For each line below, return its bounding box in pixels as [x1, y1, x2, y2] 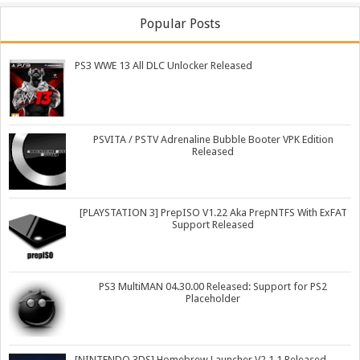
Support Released [172, 219, 254, 231]
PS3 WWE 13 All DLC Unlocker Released [75, 59, 252, 72]
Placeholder [186, 292, 240, 305]
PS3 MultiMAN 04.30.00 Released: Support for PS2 [99, 280, 327, 292]
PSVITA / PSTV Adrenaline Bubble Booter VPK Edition [92, 133, 333, 145]
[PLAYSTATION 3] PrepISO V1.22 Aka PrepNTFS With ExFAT [79, 207, 347, 219]
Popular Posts [140, 16, 220, 32]
